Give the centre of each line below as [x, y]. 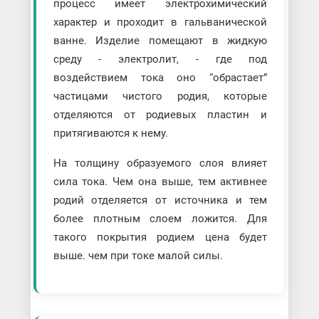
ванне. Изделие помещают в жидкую [160, 41]
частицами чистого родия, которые [160, 96]
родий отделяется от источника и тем [160, 200]
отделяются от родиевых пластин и [160, 115]
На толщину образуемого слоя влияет [160, 163]
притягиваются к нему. [110, 134]
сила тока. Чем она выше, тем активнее [160, 182]
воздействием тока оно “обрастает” [160, 78]
